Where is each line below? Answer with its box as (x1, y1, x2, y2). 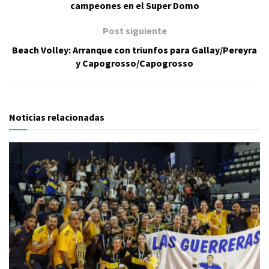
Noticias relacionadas (9, 110, 104, 123)
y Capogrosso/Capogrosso (76, 56, 193, 69)
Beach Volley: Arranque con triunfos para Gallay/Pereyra (12, 43, 257, 56)
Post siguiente (102, 24, 167, 37)
